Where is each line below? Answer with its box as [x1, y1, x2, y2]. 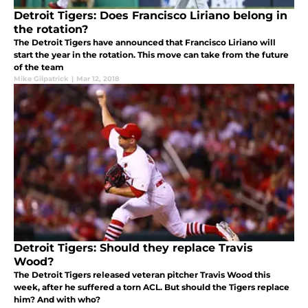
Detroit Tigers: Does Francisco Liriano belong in [14, 8, 287, 22]
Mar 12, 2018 [76, 74, 120, 83]
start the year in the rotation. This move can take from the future [14, 49, 289, 60]
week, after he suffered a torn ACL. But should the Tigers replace [14, 281, 289, 292]
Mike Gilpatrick [14, 74, 69, 83]
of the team [14, 61, 64, 72]
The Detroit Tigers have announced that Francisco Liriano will [14, 36, 276, 47]
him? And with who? [14, 294, 100, 305]
